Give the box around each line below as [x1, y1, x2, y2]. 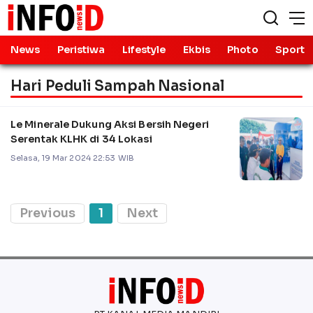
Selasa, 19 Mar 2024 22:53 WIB [10, 152, 134, 163]
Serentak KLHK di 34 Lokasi [10, 132, 152, 145]
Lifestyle [122, 43, 166, 56]
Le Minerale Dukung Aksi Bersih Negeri [10, 117, 209, 131]
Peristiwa [57, 43, 105, 56]
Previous [20, 205, 75, 221]
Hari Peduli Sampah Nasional [10, 76, 224, 95]
